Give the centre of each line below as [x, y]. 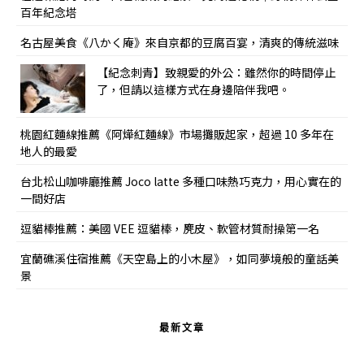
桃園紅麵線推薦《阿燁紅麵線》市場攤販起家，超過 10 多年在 [177, 134]
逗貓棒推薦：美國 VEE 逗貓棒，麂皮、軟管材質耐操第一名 [170, 229]
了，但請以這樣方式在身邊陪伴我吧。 [193, 90]
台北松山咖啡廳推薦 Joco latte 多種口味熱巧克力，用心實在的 [181, 182]
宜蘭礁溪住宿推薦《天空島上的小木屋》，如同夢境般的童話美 [180, 259]
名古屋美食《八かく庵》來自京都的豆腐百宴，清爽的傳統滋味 [180, 43]
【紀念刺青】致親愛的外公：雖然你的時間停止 [216, 73]
